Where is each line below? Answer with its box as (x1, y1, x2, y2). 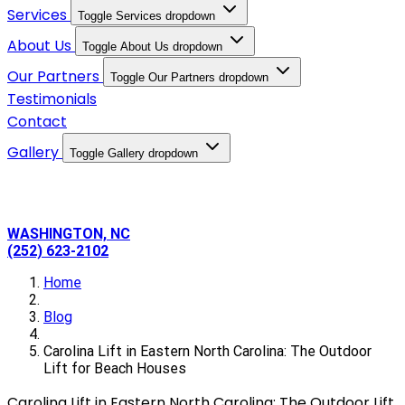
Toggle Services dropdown (78, 8, 215, 23)
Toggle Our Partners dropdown (110, 70, 268, 84)
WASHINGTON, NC (7, 224, 130, 242)
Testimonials (7, 88, 97, 109)
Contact (7, 110, 67, 132)
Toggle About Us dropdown (82, 39, 222, 53)
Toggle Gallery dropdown (70, 146, 198, 160)
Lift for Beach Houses (43, 359, 186, 377)
